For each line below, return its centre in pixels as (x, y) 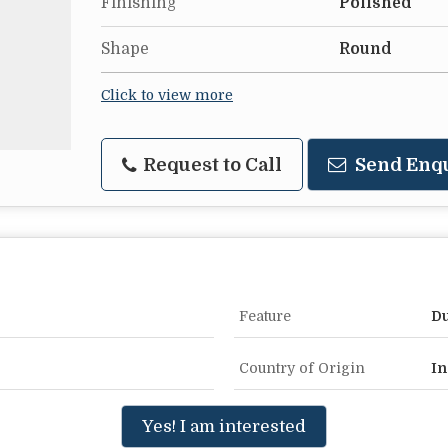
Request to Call (210, 165)
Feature (265, 316)
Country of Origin (302, 368)
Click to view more (167, 96)
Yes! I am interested (224, 427)
